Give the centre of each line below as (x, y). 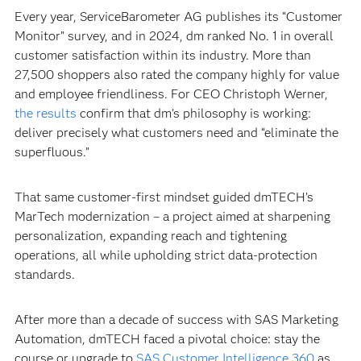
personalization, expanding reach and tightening (150, 236)
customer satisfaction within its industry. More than (162, 55)
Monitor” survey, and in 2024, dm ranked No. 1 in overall (174, 36)
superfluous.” (52, 152)
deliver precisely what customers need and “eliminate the (176, 133)
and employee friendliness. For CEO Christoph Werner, (171, 94)
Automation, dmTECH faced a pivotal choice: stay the (167, 339)
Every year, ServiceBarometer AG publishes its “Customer (178, 17)
